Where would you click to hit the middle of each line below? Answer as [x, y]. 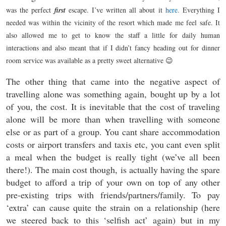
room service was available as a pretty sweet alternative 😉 [90, 60]
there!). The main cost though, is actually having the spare [113, 169]
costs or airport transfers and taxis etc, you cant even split [113, 144]
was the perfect [30, 10]
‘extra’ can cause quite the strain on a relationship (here [113, 207]
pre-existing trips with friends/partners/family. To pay [113, 195]
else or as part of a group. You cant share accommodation [113, 132]
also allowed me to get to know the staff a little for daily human [113, 35]
